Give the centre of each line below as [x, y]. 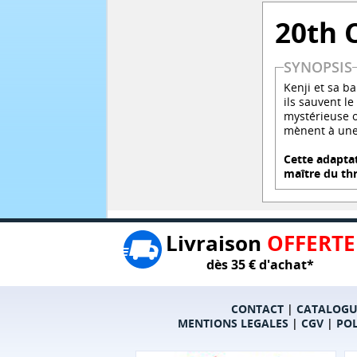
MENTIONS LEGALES [233, 324]
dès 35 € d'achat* [260, 265]
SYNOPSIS [318, 67]
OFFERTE [311, 243]
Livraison [216, 243]
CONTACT [257, 309]
